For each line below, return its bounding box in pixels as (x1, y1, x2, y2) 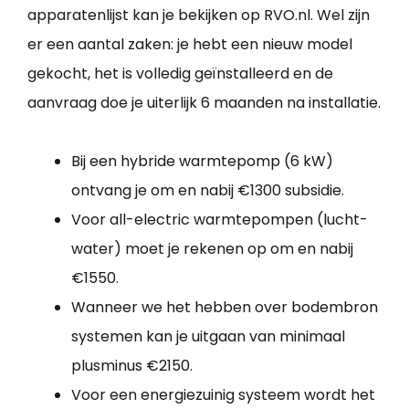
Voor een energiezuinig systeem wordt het (71, 383, 375, 405)
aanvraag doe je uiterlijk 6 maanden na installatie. (27, 91, 381, 113)
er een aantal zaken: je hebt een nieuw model (27, 33, 352, 55)
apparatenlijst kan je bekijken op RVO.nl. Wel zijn (27, 4, 370, 26)
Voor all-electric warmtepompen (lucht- (71, 208, 368, 230)
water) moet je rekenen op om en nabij (71, 237, 353, 259)
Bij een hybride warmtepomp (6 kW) (71, 150, 333, 172)
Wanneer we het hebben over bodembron (71, 296, 378, 318)
